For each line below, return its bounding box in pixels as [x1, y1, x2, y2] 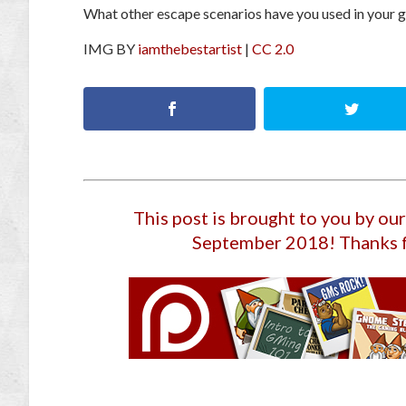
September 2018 [192, 231, 329, 254]
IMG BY [83, 40, 138, 58]
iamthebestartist [138, 40, 242, 58]
